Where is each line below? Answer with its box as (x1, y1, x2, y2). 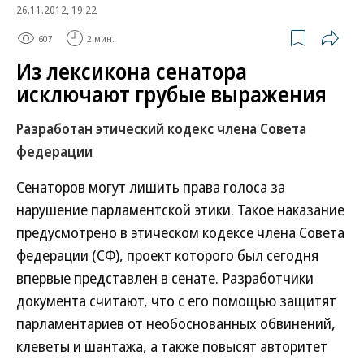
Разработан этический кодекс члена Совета (16, 119, 306, 138)
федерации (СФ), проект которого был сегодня (16, 245, 318, 265)
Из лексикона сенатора (16, 57, 247, 86)
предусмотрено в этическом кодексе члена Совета (16, 223, 344, 242)
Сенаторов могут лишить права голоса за (16, 177, 285, 197)
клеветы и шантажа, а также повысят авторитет (16, 336, 327, 356)
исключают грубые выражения (16, 80, 327, 109)
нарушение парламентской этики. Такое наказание (16, 200, 344, 219)
